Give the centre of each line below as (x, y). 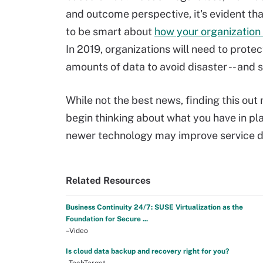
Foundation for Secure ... (107, 219)
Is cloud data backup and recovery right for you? (147, 251)
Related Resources (108, 181)
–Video (77, 231)
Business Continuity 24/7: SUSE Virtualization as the (154, 207)
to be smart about (110, 31)
